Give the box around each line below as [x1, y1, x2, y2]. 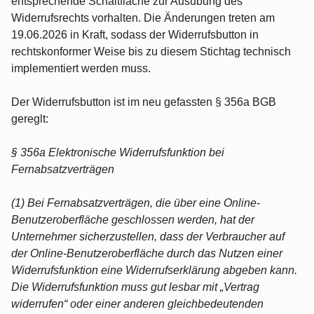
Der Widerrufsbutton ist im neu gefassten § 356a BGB [11, 95, 276, 108]
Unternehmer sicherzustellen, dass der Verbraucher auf [11, 230, 285, 243]
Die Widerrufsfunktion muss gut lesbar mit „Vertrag [11, 280, 259, 293]
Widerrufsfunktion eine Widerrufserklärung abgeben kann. [11, 264, 297, 276]
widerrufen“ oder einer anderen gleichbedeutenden [11, 297, 264, 310]
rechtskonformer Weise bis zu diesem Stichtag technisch [11, 45, 291, 57]
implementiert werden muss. [11, 62, 151, 74]
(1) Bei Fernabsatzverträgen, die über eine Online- [11, 196, 260, 209]
